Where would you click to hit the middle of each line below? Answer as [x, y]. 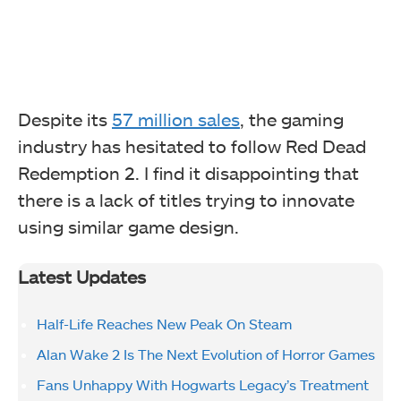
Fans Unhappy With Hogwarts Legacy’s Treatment [203, 385]
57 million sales [176, 119]
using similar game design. [128, 227]
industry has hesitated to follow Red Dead [192, 146]
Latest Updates [82, 277]
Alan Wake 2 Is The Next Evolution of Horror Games [206, 354]
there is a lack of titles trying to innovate [186, 200]
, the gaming [292, 119]
